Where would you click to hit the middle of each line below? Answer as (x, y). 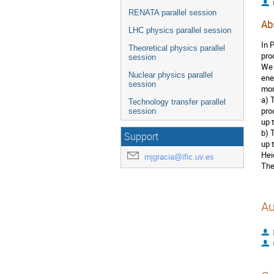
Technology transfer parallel (177, 102)
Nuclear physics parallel (171, 75)
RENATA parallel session (172, 13)
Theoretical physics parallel (177, 48)
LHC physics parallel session (180, 30)
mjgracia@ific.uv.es (179, 157)
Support (141, 137)
